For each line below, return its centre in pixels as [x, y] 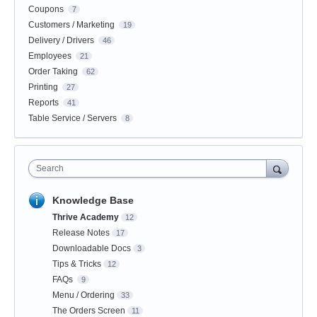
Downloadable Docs [92, 248]
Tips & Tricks [77, 264]
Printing [43, 87]
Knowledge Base [93, 200]
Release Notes [81, 232]
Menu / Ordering [83, 295]
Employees [50, 56]
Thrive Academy [86, 217]
